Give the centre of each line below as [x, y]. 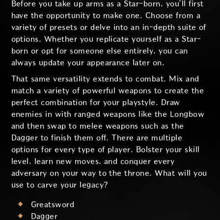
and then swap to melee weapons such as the [97, 126]
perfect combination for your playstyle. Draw [96, 103]
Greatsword [53, 205]
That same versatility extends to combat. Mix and [105, 79]
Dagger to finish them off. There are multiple [97, 138]
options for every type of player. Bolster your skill [105, 150]
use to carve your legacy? [60, 185]
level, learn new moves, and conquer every [93, 162]
